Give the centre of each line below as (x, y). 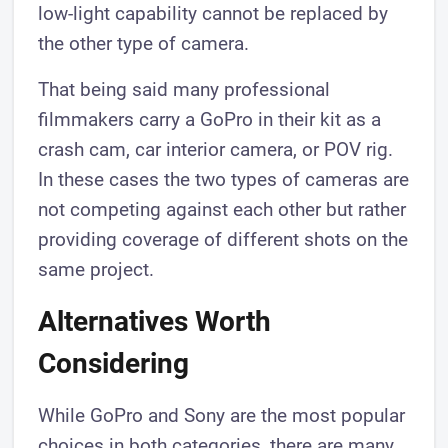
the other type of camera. (144, 44)
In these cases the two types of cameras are (224, 180)
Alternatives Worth (155, 322)
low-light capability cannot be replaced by (213, 14)
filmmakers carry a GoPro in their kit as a (210, 120)
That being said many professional (184, 90)
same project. (96, 270)
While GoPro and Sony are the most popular (222, 416)
